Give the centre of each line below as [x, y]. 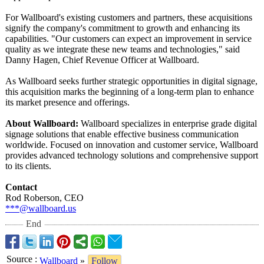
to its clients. [28, 166]
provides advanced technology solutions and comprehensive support [132, 155]
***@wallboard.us [41, 208]
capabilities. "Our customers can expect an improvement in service [128, 39]
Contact [21, 187]
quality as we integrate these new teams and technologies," [114, 49]
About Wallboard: [42, 123]
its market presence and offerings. [67, 102]
